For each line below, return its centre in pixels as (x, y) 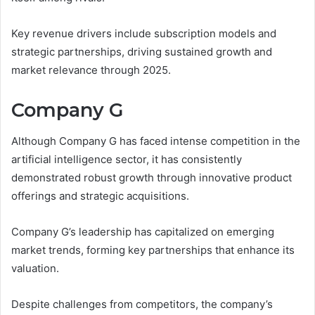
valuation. (35, 269)
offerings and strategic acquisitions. (100, 196)
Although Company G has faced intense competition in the (156, 141)
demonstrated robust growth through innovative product (152, 178)
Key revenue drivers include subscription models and (144, 33)
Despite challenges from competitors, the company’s (142, 304)
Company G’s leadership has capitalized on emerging (143, 232)
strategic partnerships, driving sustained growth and (142, 51)
